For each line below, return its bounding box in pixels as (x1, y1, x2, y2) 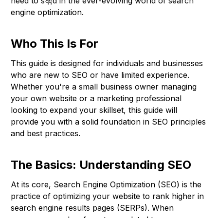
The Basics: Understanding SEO (11, 158, 192, 172)
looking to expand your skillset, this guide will (11, 105, 178, 115)
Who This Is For (11, 36, 99, 51)
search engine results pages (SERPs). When (11, 203, 174, 213)
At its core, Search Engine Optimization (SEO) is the (11, 180, 202, 190)
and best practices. (11, 128, 81, 139)
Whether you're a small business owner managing (11, 82, 197, 92)
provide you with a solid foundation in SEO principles (11, 117, 206, 127)
